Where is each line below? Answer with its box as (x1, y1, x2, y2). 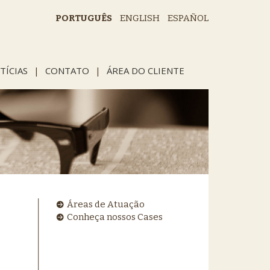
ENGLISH (120, 13, 160, 24)
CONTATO (45, 64, 89, 77)
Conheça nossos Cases (67, 211, 163, 222)
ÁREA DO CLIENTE (107, 64, 184, 77)
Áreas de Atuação (67, 198, 145, 210)
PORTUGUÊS (55, 13, 112, 24)
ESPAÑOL (168, 13, 209, 24)
